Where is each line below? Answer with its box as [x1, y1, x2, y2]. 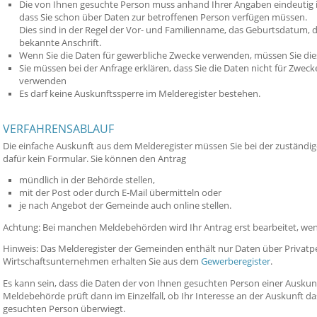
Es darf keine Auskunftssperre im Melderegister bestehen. [18, 87, 260, 100]
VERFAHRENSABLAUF [3, 120, 114, 137]
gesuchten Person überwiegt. [3, 302, 125, 315]
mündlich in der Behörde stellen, [18, 174, 155, 187]
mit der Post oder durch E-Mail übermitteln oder [18, 187, 221, 200]
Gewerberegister [201, 255, 270, 268]
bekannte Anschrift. [18, 36, 101, 49]
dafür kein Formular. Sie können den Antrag [3, 152, 186, 165]
